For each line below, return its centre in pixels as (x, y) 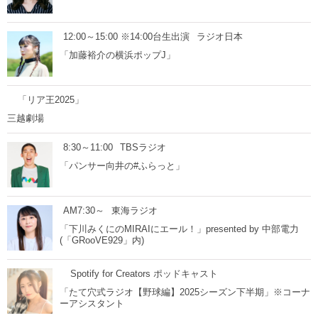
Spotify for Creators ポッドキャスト (144, 274)
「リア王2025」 (51, 100)
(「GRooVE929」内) (102, 240)
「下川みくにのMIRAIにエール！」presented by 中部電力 (179, 229)
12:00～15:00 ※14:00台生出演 (126, 37)
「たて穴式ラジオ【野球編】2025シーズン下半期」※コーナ (185, 292)
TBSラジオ (143, 147)
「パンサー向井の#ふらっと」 (122, 166)
